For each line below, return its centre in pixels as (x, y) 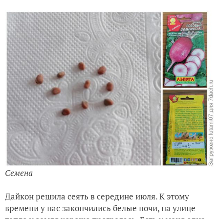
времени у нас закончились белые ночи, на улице (100, 208)
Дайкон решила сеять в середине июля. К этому (97, 197)
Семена (19, 173)
